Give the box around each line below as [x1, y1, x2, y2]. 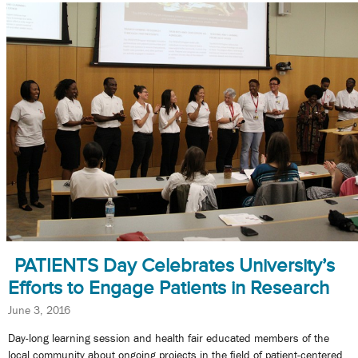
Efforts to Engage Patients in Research [8, 277, 329, 299]
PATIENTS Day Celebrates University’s [14, 255, 335, 276]
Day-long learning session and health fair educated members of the [8, 332, 329, 345]
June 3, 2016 [8, 304, 70, 317]
